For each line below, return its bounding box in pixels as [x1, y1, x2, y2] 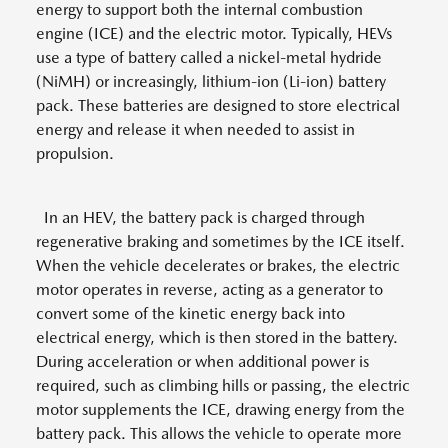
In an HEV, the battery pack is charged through [36, 208, 365, 228]
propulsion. [36, 144, 114, 164]
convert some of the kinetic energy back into [36, 304, 345, 324]
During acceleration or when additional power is [36, 352, 369, 372]
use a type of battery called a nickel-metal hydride [36, 48, 382, 68]
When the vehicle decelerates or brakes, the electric [36, 256, 400, 276]
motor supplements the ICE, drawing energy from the [36, 400, 405, 420]
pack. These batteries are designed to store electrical [36, 96, 400, 116]
